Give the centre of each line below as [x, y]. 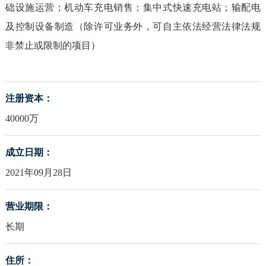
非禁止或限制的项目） [53, 46]
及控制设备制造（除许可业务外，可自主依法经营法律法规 [133, 27]
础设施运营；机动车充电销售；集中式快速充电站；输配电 [133, 8]
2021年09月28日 [38, 173]
